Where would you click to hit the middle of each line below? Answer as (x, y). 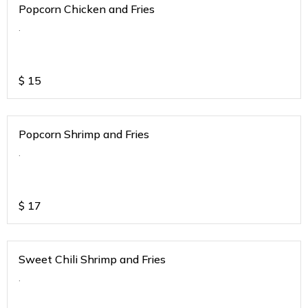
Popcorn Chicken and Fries (87, 9)
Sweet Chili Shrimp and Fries (92, 260)
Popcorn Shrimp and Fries (84, 134)
